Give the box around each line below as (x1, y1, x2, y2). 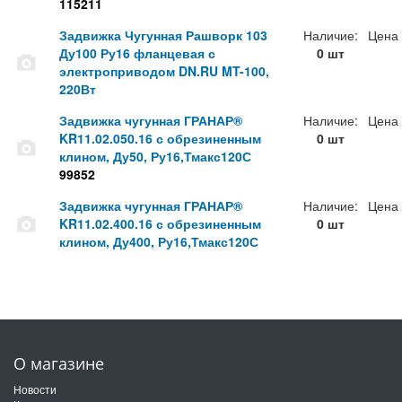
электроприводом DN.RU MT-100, (58, 62, 269, 81)
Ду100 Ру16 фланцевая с (58, 44, 215, 63)
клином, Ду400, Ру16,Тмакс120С (58, 232, 258, 251)
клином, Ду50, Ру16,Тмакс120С (58, 147, 251, 166)
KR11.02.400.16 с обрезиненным (58, 214, 261, 233)
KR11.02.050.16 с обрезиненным (58, 129, 261, 148)
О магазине (13, 353, 104, 375)
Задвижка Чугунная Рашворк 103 (58, 26, 267, 45)
